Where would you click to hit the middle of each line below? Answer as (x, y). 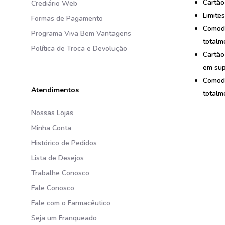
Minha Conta (51, 128)
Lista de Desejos (58, 158)
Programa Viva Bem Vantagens (81, 33)
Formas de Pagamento (67, 18)
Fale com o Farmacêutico (71, 203)
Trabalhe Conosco (60, 173)
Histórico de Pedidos (64, 143)
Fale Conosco (53, 188)
